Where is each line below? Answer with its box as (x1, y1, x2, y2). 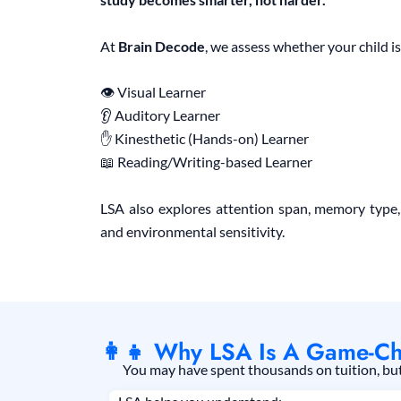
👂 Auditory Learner (100, 107, 220, 124)
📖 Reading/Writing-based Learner (100, 153, 312, 171)
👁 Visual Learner (100, 83, 206, 101)
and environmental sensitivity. (100, 222, 285, 240)
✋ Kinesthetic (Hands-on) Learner (100, 130, 309, 148)
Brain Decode (118, 37, 205, 55)
